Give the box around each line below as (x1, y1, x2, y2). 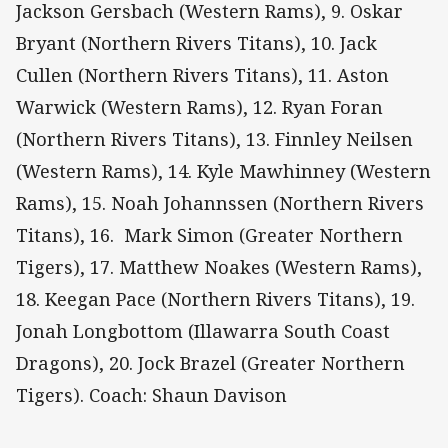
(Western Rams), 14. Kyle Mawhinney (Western (16, 158, 431, 183)
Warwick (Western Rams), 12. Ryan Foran (16, 94, 383, 119)
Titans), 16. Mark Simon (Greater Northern (16, 222, 403, 247)
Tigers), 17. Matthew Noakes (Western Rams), (16, 254, 422, 279)
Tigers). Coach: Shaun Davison (16, 382, 287, 407)
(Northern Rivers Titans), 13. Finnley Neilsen (16, 126, 413, 151)
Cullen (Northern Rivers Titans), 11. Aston (16, 62, 389, 87)
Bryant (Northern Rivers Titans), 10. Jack (16, 30, 377, 55)
